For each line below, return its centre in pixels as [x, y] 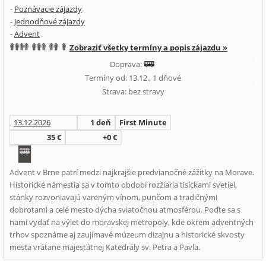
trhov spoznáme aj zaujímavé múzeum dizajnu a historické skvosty [127, 235]
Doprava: [127, 64]
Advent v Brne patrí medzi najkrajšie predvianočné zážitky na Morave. [132, 172]
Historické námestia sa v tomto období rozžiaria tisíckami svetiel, [123, 185]
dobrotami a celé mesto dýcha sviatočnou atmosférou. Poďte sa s [125, 210]
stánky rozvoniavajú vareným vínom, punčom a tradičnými [113, 197]
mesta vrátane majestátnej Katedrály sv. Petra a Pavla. [105, 247]
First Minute [143, 122]
